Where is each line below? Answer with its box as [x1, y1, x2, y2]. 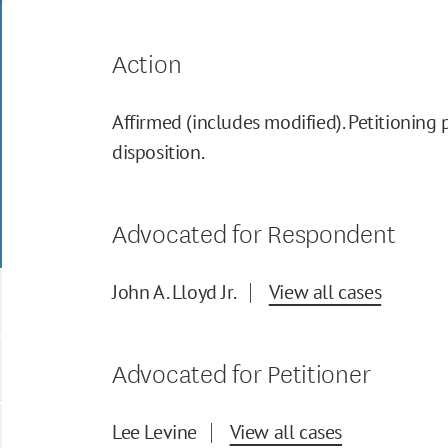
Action [112, 42, 182, 80]
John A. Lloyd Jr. [112, 278, 237, 305]
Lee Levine [112, 418, 197, 445]
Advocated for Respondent [112, 212, 396, 250]
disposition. [112, 138, 205, 165]
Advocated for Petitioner [112, 352, 371, 390]
